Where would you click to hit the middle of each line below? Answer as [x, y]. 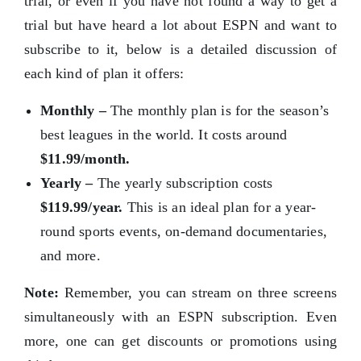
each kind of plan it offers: [104, 74]
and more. [71, 256]
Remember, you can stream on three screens [198, 293]
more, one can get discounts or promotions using [180, 341]
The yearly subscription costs [185, 183]
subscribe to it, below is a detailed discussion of [180, 50]
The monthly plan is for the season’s [220, 111]
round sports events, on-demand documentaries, [184, 232]
